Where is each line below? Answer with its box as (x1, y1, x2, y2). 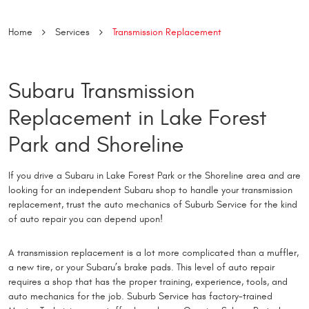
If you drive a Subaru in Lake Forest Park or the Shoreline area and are (8, 169, 301, 181)
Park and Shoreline (8, 132, 183, 158)
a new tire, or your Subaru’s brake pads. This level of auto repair (8, 261, 275, 273)
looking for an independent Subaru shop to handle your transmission (8, 183, 292, 196)
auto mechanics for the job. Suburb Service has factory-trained (8, 290, 272, 302)
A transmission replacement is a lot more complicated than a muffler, (8, 246, 299, 259)
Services (55, 26, 90, 38)
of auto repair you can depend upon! (8, 212, 163, 225)
